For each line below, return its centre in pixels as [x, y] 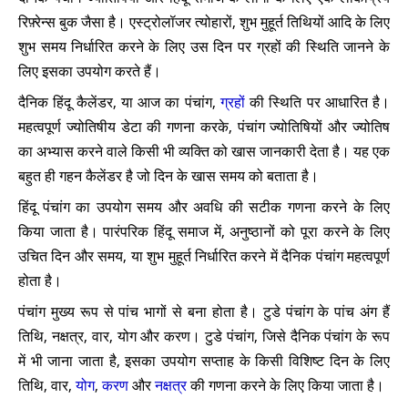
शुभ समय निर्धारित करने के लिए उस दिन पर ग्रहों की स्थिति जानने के [204, 46]
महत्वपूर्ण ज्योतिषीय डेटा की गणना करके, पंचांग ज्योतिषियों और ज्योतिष [204, 127]
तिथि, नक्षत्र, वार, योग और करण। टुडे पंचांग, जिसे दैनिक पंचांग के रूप [204, 336]
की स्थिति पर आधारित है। [317, 102]
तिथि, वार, [47, 385]
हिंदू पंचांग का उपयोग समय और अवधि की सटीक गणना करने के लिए [204, 207]
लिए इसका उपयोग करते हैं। [90, 71]
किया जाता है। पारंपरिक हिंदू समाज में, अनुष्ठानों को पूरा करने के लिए [204, 231]
